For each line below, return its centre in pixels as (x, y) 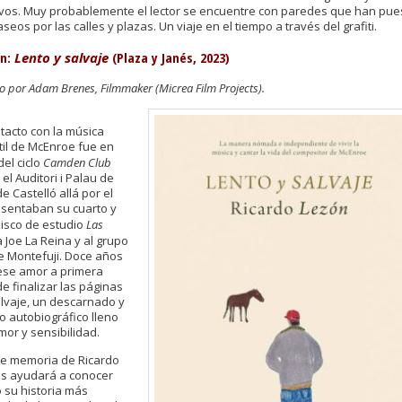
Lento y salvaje (60, 58)
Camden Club (77, 162)
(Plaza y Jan (144, 58)
